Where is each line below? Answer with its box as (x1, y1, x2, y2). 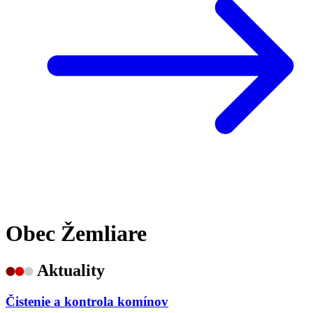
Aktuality (37, 261, 105, 280)
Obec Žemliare (6, 220, 147, 246)
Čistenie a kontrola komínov (6, 294, 168, 310)
